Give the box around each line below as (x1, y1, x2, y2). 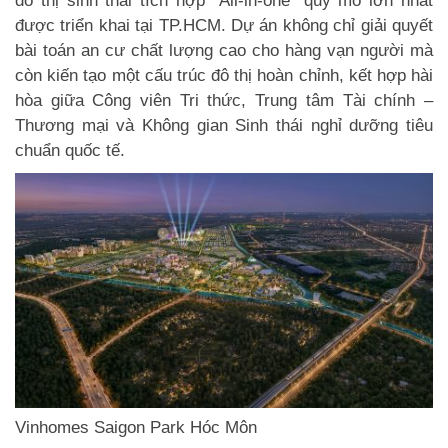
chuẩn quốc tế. (15, 140, 125, 160)
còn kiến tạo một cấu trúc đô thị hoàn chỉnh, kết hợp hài (15, 65, 433, 85)
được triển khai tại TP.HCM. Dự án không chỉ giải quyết (15, 15, 433, 35)
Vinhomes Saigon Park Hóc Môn (15, 417, 257, 437)
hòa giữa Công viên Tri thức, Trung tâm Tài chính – (15, 90, 433, 110)
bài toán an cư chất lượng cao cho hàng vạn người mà (15, 40, 433, 60)
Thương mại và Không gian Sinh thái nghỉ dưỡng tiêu (15, 115, 433, 135)
